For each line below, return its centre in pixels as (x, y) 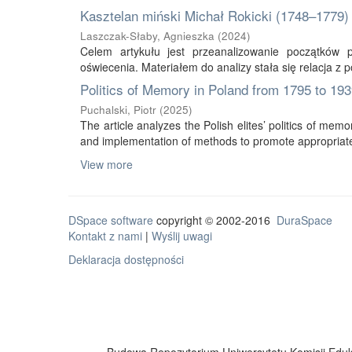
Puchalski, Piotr (118, 110)
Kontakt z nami (105, 236)
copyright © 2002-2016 (215, 220)
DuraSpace (304, 220)
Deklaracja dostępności (126, 259)
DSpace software (111, 220)
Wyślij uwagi (182, 236)
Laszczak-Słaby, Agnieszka (147, 36)
